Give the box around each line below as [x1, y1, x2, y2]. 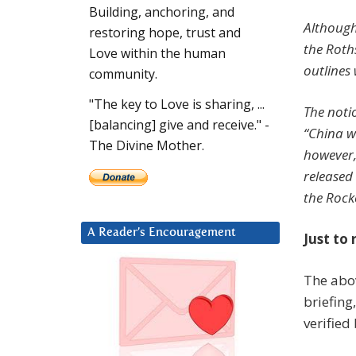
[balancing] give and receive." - [89, 116, 269, 134]
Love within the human [89, 44, 226, 63]
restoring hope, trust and [89, 24, 241, 42]
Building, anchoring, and [89, 3, 234, 21]
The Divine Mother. [89, 137, 204, 155]
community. [89, 65, 157, 83]
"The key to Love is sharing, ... [89, 95, 265, 114]
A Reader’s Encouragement [87, 226, 236, 239]
